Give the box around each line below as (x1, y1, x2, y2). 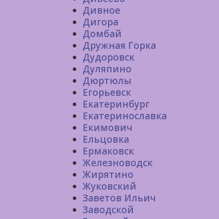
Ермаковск (83, 145, 134, 157)
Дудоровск (83, 51, 134, 64)
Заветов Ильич (83, 192, 156, 204)
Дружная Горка (83, 39, 156, 52)
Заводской (83, 203, 134, 216)
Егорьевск (83, 86, 131, 99)
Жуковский (83, 180, 136, 193)
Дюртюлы (83, 74, 131, 87)
